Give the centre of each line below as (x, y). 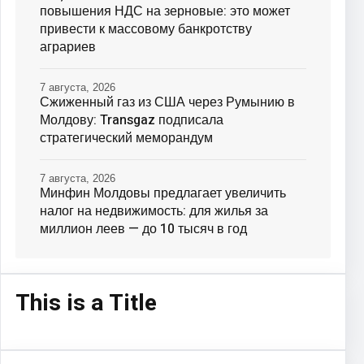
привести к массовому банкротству (146, 29)
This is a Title (86, 303)
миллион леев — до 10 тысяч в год (143, 229)
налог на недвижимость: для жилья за (154, 211)
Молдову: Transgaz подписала (132, 120)
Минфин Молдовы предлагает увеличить (163, 193)
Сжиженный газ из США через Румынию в (167, 102)
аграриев (68, 47)
